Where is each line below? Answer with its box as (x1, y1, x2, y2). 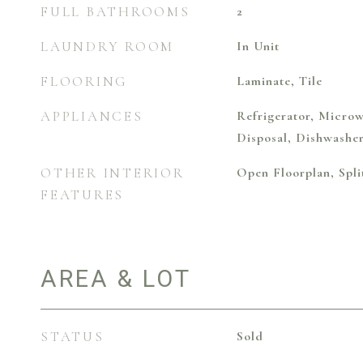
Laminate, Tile (236, 73, 322, 89)
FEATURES (41, 186, 124, 203)
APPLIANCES (41, 108, 143, 125)
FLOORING (41, 73, 128, 90)
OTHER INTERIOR (41, 164, 185, 181)
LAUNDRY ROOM (41, 38, 174, 55)
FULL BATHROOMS (41, 3, 190, 20)
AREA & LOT (41, 265, 191, 293)
